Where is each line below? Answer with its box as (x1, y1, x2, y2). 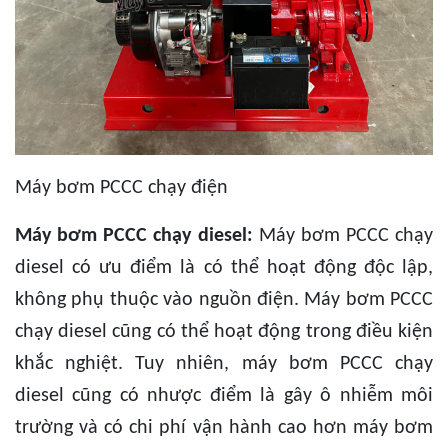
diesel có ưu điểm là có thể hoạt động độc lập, (15, 258, 433, 279)
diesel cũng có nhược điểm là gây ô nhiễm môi (15, 386, 433, 407)
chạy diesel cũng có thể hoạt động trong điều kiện (15, 322, 433, 343)
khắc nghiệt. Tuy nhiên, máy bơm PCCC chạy (15, 354, 433, 375)
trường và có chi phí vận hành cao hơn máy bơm (15, 418, 433, 439)
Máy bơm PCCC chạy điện (15, 178, 228, 199)
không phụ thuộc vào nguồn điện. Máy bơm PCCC (15, 290, 433, 311)
